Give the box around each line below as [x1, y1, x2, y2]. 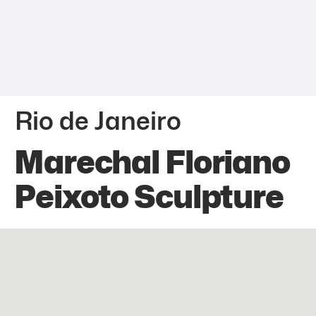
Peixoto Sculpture [14, 177, 284, 216]
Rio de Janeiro [15, 105, 181, 135]
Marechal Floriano [14, 142, 290, 181]
